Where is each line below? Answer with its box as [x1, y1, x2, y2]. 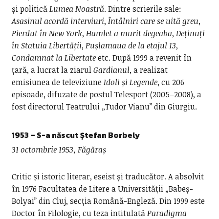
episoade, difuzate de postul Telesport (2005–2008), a [11, 89, 201, 100]
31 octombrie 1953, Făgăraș [11, 144, 106, 155]
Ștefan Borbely [80, 129, 140, 141]
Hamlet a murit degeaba [86, 28, 172, 39]
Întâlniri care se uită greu [108, 16, 198, 26]
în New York [39, 28, 82, 39]
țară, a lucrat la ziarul [11, 65, 93, 75]
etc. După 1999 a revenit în [95, 52, 192, 63]
